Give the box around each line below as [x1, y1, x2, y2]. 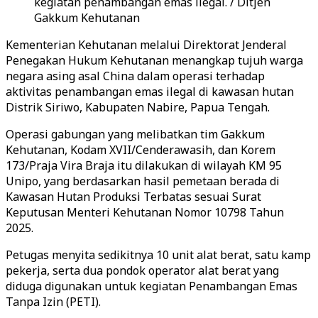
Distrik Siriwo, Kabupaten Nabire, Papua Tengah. [6, 99, 270, 115]
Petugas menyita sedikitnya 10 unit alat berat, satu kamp [6, 247, 311, 263]
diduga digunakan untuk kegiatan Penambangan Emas [6, 278, 297, 294]
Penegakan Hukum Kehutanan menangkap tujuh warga [6, 53, 303, 68]
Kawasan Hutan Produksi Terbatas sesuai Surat [6, 189, 261, 204]
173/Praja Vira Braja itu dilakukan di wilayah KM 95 [6, 158, 282, 173]
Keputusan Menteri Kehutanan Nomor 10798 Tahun [6, 204, 284, 220]
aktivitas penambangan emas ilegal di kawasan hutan [6, 84, 294, 99]
